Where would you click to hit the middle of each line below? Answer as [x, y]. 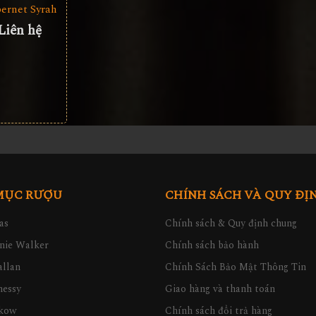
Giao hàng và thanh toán [220, 288]
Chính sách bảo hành [212, 245]
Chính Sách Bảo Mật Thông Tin [236, 267]
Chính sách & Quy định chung [231, 223]
